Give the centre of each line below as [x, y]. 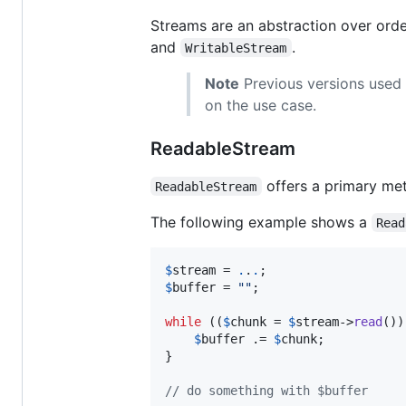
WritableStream [236, 48]
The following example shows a [261, 222]
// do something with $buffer [266, 390]
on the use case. [261, 105]
